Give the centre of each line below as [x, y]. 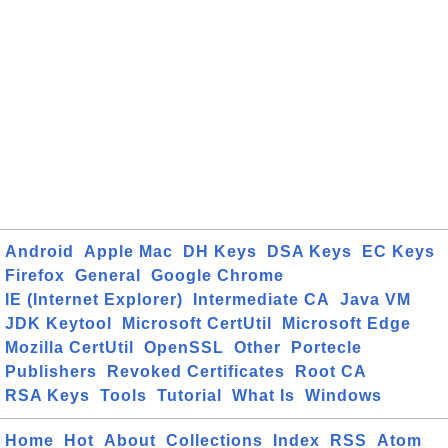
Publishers [51, 371]
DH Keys [220, 251]
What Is [263, 395]
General [108, 275]
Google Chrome [217, 275]
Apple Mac [128, 251]
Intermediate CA [261, 299]
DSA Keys [309, 251]
